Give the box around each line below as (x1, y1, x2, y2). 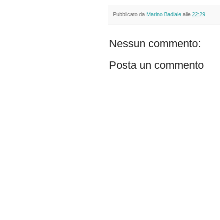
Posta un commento (109, 59, 204, 72)
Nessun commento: (109, 37, 201, 50)
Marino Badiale (146, 11, 181, 17)
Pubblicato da (113, 11, 146, 17)
